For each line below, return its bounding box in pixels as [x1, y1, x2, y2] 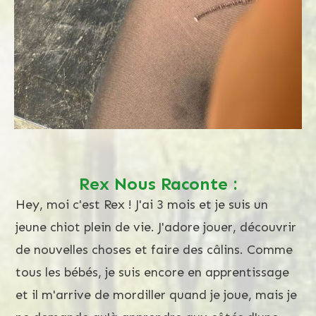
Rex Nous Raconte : [79, 173, 237, 194]
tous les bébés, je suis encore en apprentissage [16, 264, 289, 280]
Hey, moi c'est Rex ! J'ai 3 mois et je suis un [16, 196, 268, 212]
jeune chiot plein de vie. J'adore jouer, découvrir [16, 219, 296, 235]
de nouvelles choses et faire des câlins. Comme [16, 241, 293, 257]
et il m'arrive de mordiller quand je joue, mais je [16, 286, 297, 303]
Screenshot [131, 155, 185, 169]
